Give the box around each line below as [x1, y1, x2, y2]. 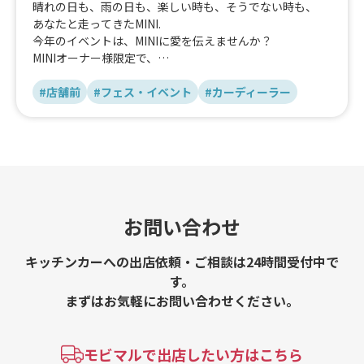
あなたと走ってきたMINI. [32, 15, 161, 32]
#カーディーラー [205, 83, 291, 100]
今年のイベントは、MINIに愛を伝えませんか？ [32, 32, 272, 49]
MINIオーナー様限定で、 [32, 49, 158, 66]
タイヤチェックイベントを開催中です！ [32, 66, 237, 83]
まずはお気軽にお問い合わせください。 [65, 290, 299, 310]
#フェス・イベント [93, 83, 192, 100]
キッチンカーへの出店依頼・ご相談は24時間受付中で [25, 251, 339, 271]
